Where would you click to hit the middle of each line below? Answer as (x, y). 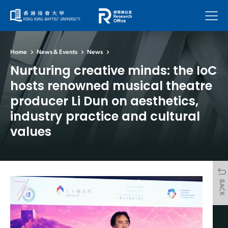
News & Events (57, 52)
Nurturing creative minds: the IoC (114, 70)
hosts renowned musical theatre (111, 85)
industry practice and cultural (105, 116)
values (31, 131)
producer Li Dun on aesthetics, (104, 101)
